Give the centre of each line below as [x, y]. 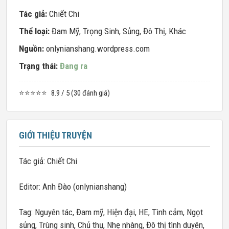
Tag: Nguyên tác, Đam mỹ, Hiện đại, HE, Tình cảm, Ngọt [111, 212]
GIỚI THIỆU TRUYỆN [55, 135]
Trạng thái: [39, 66]
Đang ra [74, 66]
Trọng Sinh [101, 31]
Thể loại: [35, 31]
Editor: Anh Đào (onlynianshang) [73, 187]
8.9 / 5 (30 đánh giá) [81, 93]
